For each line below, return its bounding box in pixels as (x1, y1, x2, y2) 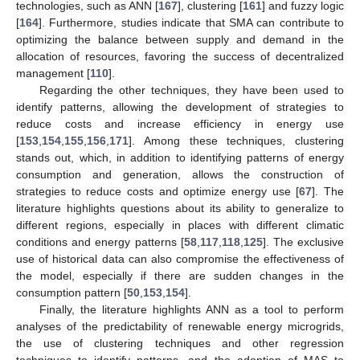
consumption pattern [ (16, 285, 127, 299)
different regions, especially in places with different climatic (16, 218, 344, 231)
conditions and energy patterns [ (16, 235, 184, 248)
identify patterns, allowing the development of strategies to (16, 100, 344, 113)
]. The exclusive (262, 235, 345, 248)
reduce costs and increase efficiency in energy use (16, 117, 344, 130)
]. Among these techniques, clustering (129, 133, 344, 147)
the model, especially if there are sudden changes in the (16, 268, 344, 282)
